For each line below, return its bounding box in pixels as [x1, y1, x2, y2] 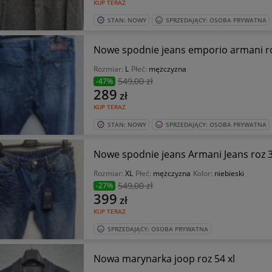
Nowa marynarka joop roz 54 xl [93, 252, 235, 265]
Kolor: [192, 168, 214, 178]
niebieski [214, 168, 244, 178]
